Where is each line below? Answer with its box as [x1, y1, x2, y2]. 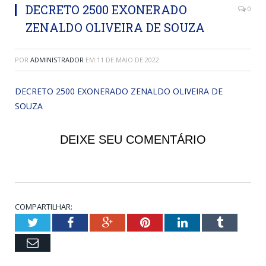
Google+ [112, 216, 154, 229]
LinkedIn [186, 216, 231, 229]
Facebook [72, 216, 119, 229]
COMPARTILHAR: [15, 201, 72, 213]
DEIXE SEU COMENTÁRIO [60, 133, 206, 147]
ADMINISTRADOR [30, 55, 84, 65]
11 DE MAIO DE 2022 [97, 55, 159, 65]
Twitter [37, 216, 73, 229]
